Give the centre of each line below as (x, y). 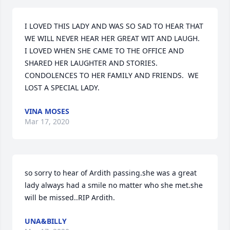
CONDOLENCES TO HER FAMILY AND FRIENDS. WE (112, 75)
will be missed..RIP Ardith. (70, 197)
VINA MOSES (47, 111)
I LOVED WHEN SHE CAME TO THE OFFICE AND (104, 51)
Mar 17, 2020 (47, 121)
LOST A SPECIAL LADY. (62, 88)
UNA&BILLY (46, 221)
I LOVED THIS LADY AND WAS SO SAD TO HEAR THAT (114, 26)
